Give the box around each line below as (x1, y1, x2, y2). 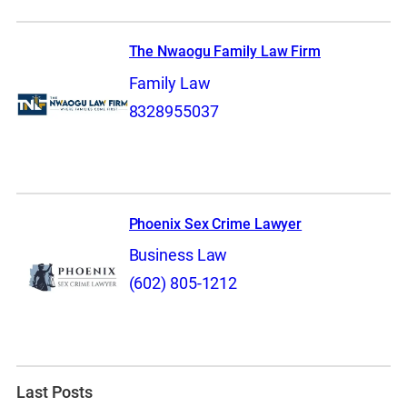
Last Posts (16, 382, 93, 403)
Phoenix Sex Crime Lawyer (128, 214, 303, 233)
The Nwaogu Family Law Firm (128, 43, 321, 61)
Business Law (128, 245, 228, 266)
